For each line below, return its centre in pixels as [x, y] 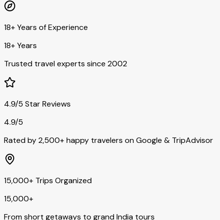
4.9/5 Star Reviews [37, 104]
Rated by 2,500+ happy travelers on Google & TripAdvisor [109, 140]
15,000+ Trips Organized [48, 180]
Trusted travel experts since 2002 [66, 63]
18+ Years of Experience [46, 27]
